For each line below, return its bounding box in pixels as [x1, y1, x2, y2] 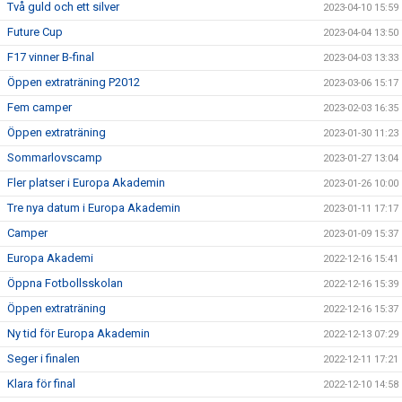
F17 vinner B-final [7, 50, 94, 64]
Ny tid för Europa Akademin [7, 327, 150, 340]
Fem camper [7, 100, 72, 114]
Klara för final [7, 377, 75, 390]
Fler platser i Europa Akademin [7, 176, 165, 189]
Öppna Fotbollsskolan [7, 276, 123, 290]
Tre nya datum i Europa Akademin [7, 201, 180, 214]
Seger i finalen [7, 352, 80, 365]
